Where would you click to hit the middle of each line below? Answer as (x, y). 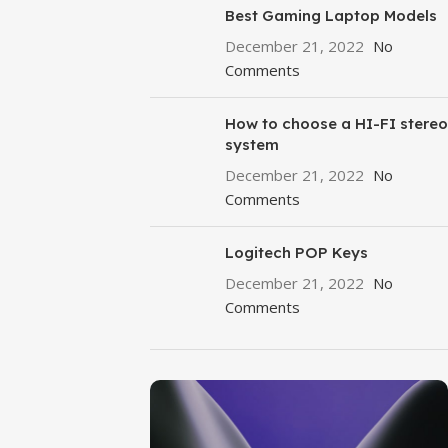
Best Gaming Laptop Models (330, 15)
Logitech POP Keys (296, 252)
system (251, 144)
